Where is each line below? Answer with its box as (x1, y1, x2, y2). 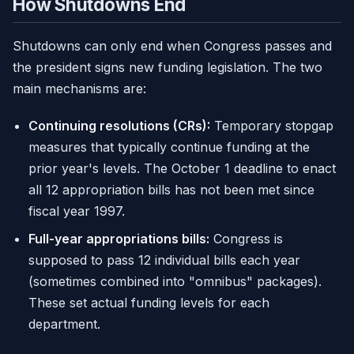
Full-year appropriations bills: (28, 231, 209, 247)
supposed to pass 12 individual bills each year (28, 252, 300, 269)
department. (28, 316, 100, 333)
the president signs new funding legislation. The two (13, 59, 322, 76)
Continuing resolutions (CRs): (28, 118, 210, 134)
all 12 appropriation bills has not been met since (28, 182, 314, 198)
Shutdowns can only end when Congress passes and (13, 38, 332, 55)
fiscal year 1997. (28, 203, 125, 220)
